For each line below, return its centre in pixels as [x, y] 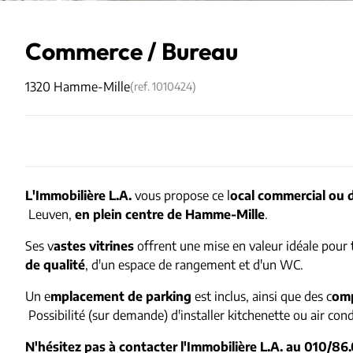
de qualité [55, 264]
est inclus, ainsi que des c [262, 296]
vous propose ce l [181, 195]
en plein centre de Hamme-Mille [170, 214]
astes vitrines [94, 245]
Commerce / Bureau [132, 52]
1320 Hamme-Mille [78, 86]
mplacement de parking [121, 296]
